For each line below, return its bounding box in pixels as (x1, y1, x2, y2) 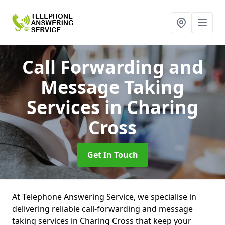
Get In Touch (87, 149, 138, 160)
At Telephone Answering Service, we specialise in (12, 191, 196, 202)
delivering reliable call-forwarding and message (12, 203, 193, 214)
